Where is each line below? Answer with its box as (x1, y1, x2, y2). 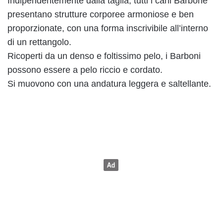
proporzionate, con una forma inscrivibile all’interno (7, 23, 208, 34)
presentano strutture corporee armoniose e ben (7, 9, 194, 20)
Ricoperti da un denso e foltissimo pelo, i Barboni (7, 51, 201, 61)
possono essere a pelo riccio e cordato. (7, 65, 163, 75)
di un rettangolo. (7, 37, 71, 48)
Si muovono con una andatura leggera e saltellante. (7, 79, 211, 89)
